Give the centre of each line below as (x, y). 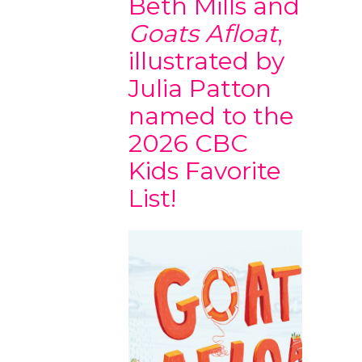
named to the (211, 116)
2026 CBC (188, 143)
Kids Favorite (205, 171)
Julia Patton (200, 88)
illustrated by (206, 61)
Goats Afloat (203, 34)
